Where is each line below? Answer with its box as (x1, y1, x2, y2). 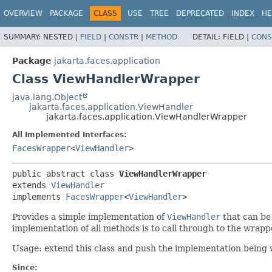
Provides (12, 211, 49, 222)
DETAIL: (192, 32, 223, 41)
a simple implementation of (49, 211, 167, 222)
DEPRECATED (176, 9, 224, 18)
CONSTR (109, 32, 138, 41)
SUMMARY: (4, 32, 43, 41)
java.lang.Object (12, 92, 82, 102)
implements (12, 191, 66, 202)
